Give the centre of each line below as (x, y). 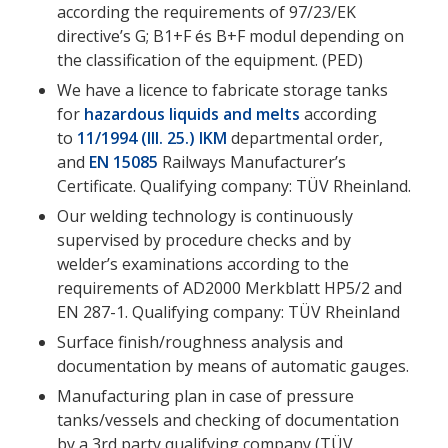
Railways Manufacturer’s (251, 161)
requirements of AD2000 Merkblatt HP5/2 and (229, 287)
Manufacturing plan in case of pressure (205, 395)
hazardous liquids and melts (191, 113)
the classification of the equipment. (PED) (209, 59)
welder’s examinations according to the (202, 263)
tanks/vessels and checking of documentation (227, 419)
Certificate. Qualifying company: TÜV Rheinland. (233, 185)
